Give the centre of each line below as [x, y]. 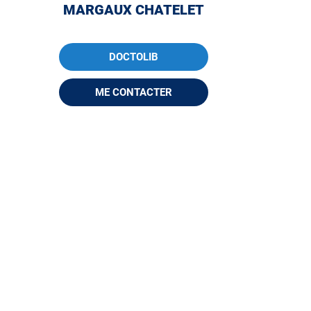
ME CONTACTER [134, 92]
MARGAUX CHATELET [134, 10]
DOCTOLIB [134, 57]
